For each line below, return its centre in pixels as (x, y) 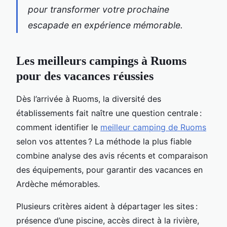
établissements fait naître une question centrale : (109, 113)
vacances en (179, 169)
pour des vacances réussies (85, 76)
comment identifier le (58, 127)
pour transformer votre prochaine (99, 9)
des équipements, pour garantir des (86, 169)
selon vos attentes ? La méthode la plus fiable (104, 141)
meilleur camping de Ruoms (153, 127)
